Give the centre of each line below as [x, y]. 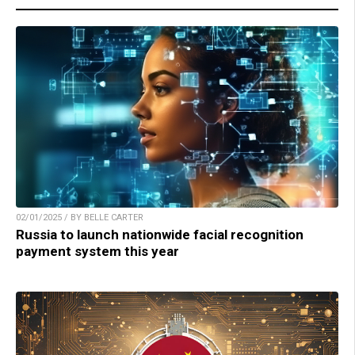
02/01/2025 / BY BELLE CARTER [80, 217]
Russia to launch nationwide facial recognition [160, 234]
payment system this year [97, 251]
